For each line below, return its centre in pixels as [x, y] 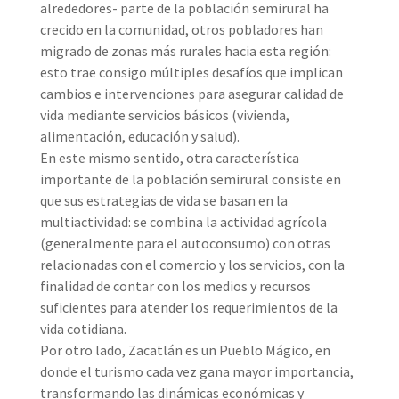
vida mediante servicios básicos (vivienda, [164, 114]
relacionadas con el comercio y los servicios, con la [192, 264]
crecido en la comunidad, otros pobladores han [181, 29]
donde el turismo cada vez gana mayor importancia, [196, 371]
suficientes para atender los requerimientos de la [188, 307]
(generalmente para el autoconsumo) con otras [185, 243]
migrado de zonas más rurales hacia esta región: [185, 50]
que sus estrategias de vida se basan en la [163, 200]
